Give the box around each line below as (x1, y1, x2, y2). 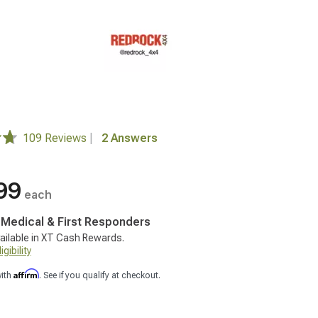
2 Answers (102, 131, 158, 145)
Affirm (13, 268, 39, 279)
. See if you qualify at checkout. (39, 270, 160, 280)
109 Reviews (23, 131, 89, 145)
